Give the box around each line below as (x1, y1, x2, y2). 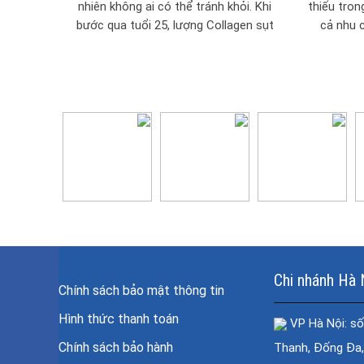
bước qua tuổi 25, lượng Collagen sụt (76, 18, 274, 33)
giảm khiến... (142, 37, 207, 52)
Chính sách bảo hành (58, 340, 173, 356)
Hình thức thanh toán (58, 311, 179, 327)
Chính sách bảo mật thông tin (58, 283, 224, 299)
